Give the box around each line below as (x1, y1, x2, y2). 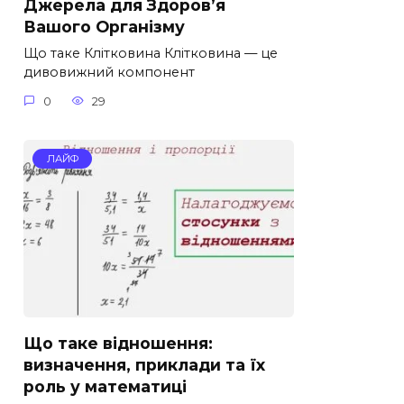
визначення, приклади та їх (23, 354, 265, 374)
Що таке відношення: (23, 333, 213, 353)
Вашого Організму (23, 17, 185, 37)
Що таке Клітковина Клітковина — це (23, 45, 278, 62)
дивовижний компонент (23, 64, 195, 81)
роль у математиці (23, 376, 187, 396)
